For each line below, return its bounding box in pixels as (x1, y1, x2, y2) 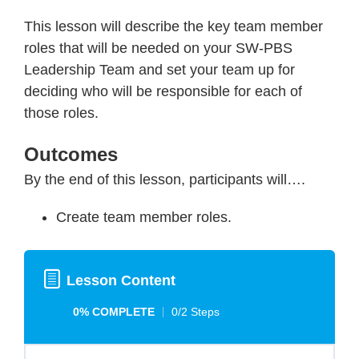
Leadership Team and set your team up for (24, 62, 295, 78)
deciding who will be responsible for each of (24, 83, 302, 99)
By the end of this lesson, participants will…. (24, 171, 305, 188)
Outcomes (24, 143, 118, 165)
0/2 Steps (171, 305, 220, 318)
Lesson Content (67, 272, 176, 288)
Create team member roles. (56, 209, 232, 225)
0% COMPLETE (73, 305, 155, 318)
